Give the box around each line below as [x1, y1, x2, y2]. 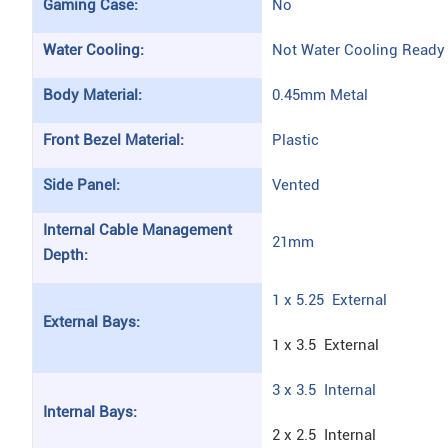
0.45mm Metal [272, 86, 368, 104]
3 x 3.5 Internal [272, 381, 376, 399]
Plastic [272, 131, 319, 149]
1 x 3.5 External [272, 336, 379, 354]
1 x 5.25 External [272, 291, 387, 309]
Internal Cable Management [43, 221, 232, 239]
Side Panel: [43, 176, 120, 194]
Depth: [43, 246, 88, 264]
